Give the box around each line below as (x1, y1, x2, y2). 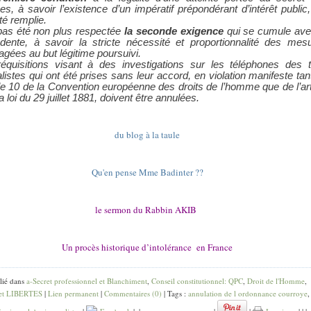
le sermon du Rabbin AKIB (95, 203, 199, 216)
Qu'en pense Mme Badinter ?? (91, 166, 203, 178)
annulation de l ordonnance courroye (188, 288, 308, 299)
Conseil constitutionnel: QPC (151, 276, 243, 286)
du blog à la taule (115, 128, 180, 141)
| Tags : (162, 288, 188, 299)
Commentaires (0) (104, 288, 162, 299)
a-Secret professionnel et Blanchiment (26, 276, 147, 286)
